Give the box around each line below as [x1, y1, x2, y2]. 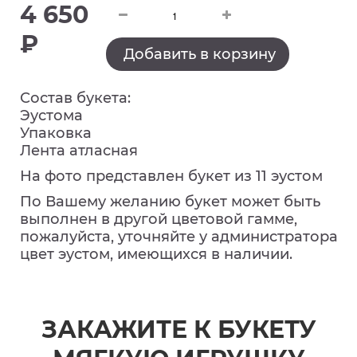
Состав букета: [20, 89, 131, 107]
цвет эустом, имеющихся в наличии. [20, 245, 292, 263]
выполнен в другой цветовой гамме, [20, 210, 297, 228]
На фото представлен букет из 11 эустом [20, 167, 323, 185]
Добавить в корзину [124, 45, 277, 63]
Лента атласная [20, 142, 138, 159]
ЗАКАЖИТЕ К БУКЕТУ [41, 315, 316, 344]
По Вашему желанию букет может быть [20, 193, 320, 210]
